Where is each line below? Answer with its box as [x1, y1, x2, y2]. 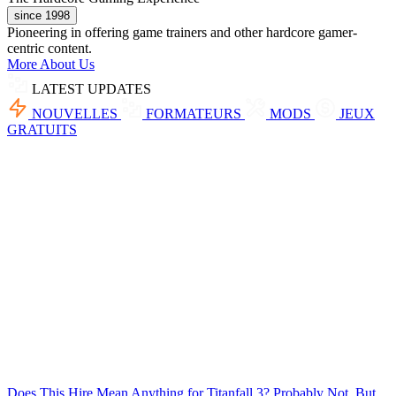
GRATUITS [7, 121, 77, 137]
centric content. [7, 40, 92, 56]
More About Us [7, 56, 95, 72]
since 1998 [14, 8, 70, 22]
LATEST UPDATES [32, 80, 151, 96]
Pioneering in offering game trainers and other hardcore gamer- [7, 24, 357, 40]
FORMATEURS [146, 105, 245, 121]
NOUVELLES [32, 105, 121, 121]
